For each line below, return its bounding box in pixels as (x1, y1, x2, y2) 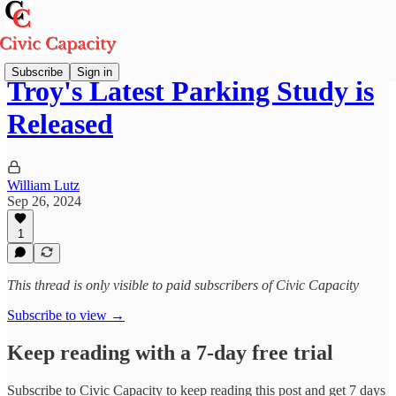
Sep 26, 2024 (7, 193, 81, 209)
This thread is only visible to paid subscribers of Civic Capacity (7, 278, 359, 293)
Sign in (77, 65, 112, 79)
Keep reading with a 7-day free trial (7, 340, 333, 364)
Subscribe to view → (7, 308, 125, 323)
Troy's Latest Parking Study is (7, 75, 374, 108)
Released (7, 108, 113, 141)
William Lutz (7, 177, 80, 193)
